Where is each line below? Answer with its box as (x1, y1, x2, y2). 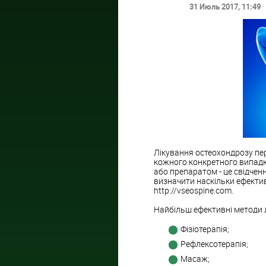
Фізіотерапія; (180, 223, 229, 235)
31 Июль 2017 (189, 1, 238, 12)
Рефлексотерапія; (180, 238, 248, 250)
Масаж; (180, 253, 210, 265)
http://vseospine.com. (154, 185, 233, 197)
